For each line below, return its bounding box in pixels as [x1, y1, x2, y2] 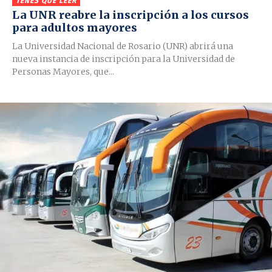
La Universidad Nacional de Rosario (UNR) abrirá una [12, 40, 233, 52]
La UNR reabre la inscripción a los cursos [12, 7, 249, 22]
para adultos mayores [12, 20, 137, 35]
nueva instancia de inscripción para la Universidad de [12, 53, 235, 64]
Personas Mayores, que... [12, 66, 114, 77]
